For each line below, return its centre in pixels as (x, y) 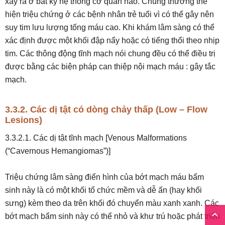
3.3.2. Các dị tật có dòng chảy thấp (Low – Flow (106, 109)
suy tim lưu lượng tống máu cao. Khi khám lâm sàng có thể (110, 27)
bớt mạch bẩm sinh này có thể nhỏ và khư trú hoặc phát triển (113, 216)
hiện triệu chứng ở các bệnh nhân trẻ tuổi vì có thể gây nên (109, 14)
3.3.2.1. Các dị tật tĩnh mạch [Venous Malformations (96, 138)
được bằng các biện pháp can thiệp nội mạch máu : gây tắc (110, 67)
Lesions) (24, 120)
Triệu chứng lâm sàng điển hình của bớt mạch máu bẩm (104, 177)
